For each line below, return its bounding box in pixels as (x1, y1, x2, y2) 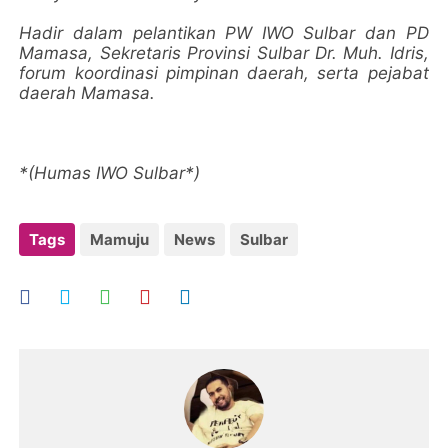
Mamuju (90, 229, 150, 249)
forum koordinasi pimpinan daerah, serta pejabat (19, 62, 429, 83)
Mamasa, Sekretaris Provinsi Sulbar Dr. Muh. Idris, (19, 42, 429, 63)
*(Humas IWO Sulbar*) (19, 162, 201, 183)
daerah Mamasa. (19, 82, 156, 103)
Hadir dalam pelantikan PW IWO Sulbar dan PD (19, 22, 429, 43)
